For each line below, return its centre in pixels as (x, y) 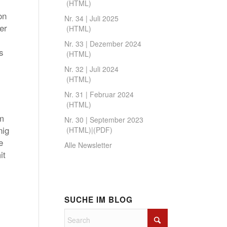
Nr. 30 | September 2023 (104, 120)
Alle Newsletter (88, 145)
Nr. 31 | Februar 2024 (99, 94)
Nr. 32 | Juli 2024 (91, 69)
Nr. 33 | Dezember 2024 (103, 44)
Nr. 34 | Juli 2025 (91, 18)
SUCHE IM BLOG (98, 200)
